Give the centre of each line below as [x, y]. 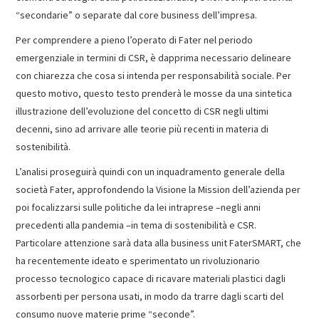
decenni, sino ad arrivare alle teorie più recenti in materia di [142, 129]
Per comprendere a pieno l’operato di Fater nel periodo [135, 40]
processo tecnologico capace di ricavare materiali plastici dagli [151, 278]
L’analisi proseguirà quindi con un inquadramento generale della [151, 171]
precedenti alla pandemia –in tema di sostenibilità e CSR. [136, 225]
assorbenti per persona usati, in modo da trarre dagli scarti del [150, 296]
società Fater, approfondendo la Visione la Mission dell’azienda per [158, 189]
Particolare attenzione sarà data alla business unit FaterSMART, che [159, 242]
